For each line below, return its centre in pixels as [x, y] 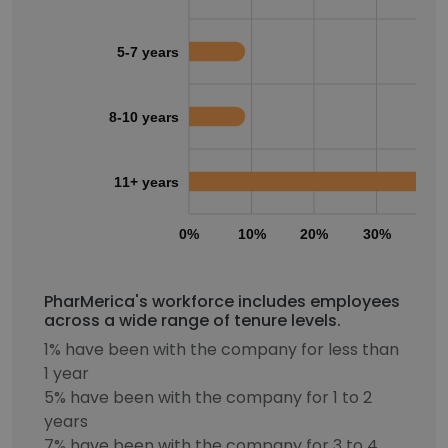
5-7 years [148, 51]
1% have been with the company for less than [221, 349]
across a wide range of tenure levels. [192, 320]
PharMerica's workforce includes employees [222, 301]
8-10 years [144, 116]
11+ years [146, 181]
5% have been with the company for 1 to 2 [208, 397]
